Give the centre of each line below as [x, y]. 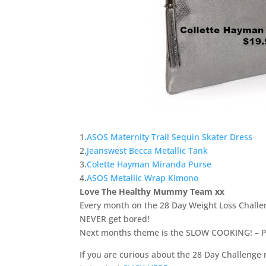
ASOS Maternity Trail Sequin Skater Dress [170, 137]
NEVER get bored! [115, 218]
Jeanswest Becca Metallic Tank [148, 150]
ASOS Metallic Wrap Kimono [143, 178]
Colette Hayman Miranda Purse [149, 164]
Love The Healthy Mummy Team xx [152, 191]
